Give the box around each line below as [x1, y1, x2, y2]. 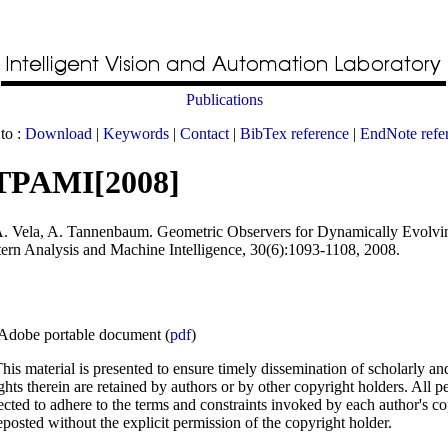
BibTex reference [239, 125, 349, 142]
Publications [185, 91, 263, 108]
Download [24, 125, 92, 142]
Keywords [102, 125, 169, 142]
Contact [179, 125, 229, 142]
